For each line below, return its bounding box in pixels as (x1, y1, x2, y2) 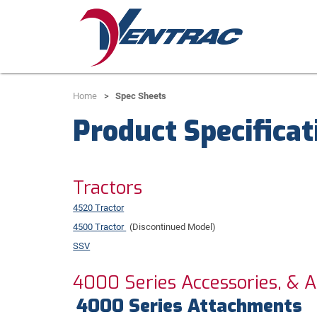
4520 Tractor (73, 202, 125, 213)
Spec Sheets (115, 90, 167, 101)
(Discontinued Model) (129, 221, 217, 232)
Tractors (73, 175, 143, 200)
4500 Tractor (73, 221, 127, 232)
